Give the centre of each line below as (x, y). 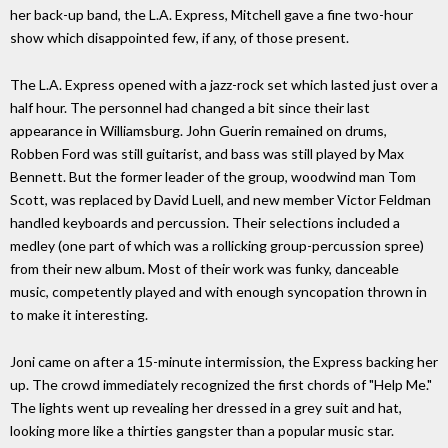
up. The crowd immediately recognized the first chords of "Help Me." (221, 384)
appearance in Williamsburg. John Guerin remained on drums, (198, 131)
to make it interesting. (79, 315)
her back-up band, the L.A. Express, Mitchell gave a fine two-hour (211, 15)
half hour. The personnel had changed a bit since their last (190, 108)
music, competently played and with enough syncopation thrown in (218, 292)
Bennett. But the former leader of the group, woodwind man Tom (213, 177)
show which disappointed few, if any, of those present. (179, 38)
